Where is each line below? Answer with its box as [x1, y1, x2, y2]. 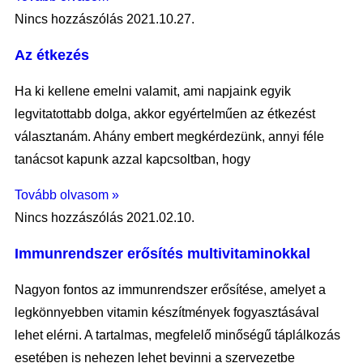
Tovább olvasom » [15, 188, 119, 203]
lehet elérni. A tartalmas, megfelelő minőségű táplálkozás [15, 328, 340, 343]
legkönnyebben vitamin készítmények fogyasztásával [15, 305, 319, 320]
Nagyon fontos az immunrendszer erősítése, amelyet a [15, 283, 326, 297]
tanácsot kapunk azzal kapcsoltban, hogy [15, 152, 250, 167]
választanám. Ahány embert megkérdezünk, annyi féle [15, 130, 324, 144]
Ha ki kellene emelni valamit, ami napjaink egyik [15, 84, 291, 99]
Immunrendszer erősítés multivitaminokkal [15, 246, 310, 263]
